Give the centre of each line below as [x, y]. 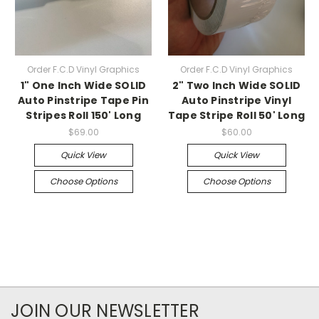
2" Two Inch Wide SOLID [236, 85]
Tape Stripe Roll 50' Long [236, 115]
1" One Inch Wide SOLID [83, 85]
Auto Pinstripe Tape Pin [83, 100]
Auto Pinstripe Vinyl [236, 100]
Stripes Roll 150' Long [83, 115]
